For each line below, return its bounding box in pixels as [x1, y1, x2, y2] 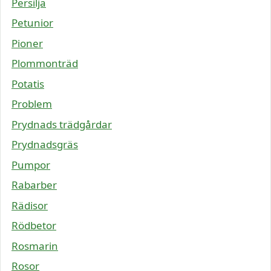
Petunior [11, 16, 53, 30]
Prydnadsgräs [11, 137, 78, 152]
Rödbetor [11, 218, 56, 233]
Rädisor [11, 198, 48, 212]
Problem [11, 97, 52, 111]
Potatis [11, 76, 44, 91]
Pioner [11, 36, 43, 50]
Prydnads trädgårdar [11, 117, 112, 131]
